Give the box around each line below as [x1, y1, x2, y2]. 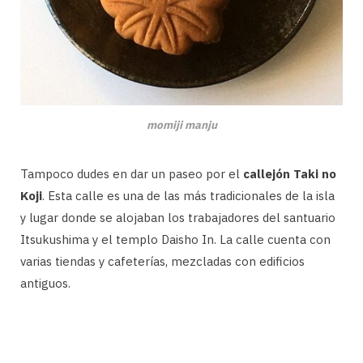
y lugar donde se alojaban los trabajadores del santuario [20, 210, 335, 226]
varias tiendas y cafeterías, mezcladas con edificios [20, 254, 305, 270]
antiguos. [20, 275, 70, 292]
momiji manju [146, 117, 217, 133]
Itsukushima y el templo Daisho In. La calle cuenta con [20, 232, 331, 248]
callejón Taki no [243, 166, 336, 182]
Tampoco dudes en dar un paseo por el [20, 166, 243, 182]
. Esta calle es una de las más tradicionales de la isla [42, 188, 335, 204]
